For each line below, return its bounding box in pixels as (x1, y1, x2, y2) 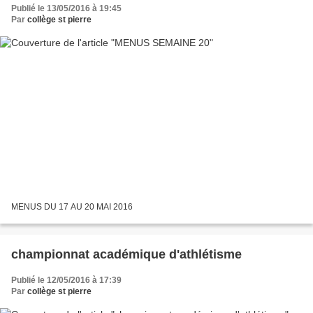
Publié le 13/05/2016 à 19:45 (11, 3, 122, 14)
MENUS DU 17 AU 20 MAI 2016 (11, 201, 133, 212)
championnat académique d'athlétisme (11, 247, 242, 261)
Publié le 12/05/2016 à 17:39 (11, 275, 122, 285)
